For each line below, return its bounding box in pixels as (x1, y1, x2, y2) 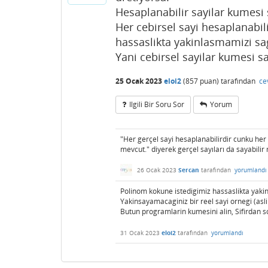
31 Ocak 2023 (120, 229, 160, 237)
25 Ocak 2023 (115, 75, 162, 86)
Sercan (178, 166, 199, 175)
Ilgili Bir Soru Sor (129, 99, 184, 109)
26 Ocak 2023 (137, 166, 176, 175)
